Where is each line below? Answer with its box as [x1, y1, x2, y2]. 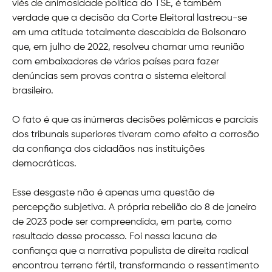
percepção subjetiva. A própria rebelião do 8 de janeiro [12, 203, 257, 213]
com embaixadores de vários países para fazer [12, 57, 219, 67]
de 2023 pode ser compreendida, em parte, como [12, 217, 232, 228]
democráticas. [12, 159, 76, 169]
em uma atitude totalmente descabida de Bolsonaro [12, 28, 246, 38]
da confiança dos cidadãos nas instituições [12, 144, 205, 155]
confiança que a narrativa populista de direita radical [12, 246, 248, 257]
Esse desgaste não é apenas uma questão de [12, 188, 214, 199]
